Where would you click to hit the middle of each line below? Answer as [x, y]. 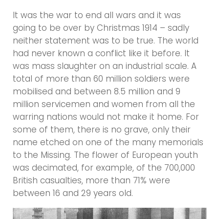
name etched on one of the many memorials [108, 142]
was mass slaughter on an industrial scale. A [105, 66]
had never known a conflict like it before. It [101, 53]
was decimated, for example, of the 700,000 [104, 167]
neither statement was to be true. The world [106, 40]
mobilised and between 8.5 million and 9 [97, 91]
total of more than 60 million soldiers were [101, 78]
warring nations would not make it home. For [106, 117]
